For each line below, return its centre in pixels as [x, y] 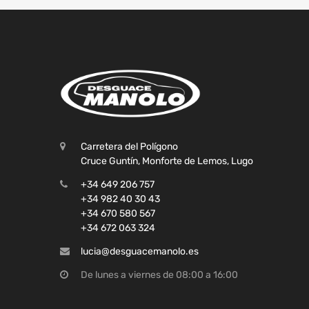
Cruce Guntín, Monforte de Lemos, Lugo [167, 161]
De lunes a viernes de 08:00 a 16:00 [159, 275]
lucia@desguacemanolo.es [140, 251]
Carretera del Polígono [129, 146]
